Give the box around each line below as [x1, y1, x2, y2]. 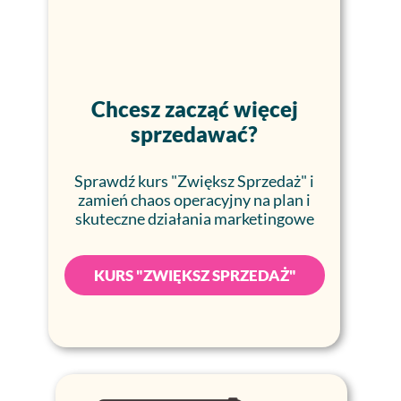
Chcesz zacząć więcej [90, 96, 298, 122]
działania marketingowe [147, 209, 314, 228]
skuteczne [74, 209, 148, 228]
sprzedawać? [131, 121, 258, 147]
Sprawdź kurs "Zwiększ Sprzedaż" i [74, 171, 314, 191]
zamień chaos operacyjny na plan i [78, 190, 311, 209]
